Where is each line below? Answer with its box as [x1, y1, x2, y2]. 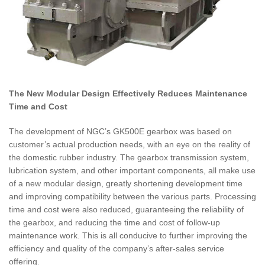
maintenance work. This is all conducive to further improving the [9, 230, 247, 240]
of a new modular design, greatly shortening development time [9, 178, 243, 188]
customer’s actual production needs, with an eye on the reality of [9, 139, 250, 149]
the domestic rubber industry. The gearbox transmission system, [9, 152, 249, 162]
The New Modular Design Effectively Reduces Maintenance [9, 88, 247, 98]
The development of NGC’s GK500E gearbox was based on [9, 126, 232, 136]
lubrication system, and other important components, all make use [9, 165, 256, 175]
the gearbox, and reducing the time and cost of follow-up [9, 217, 220, 227]
